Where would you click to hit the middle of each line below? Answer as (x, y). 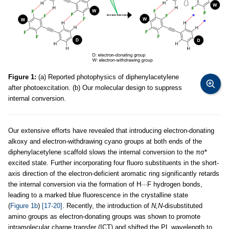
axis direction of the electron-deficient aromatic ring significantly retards (114, 174)
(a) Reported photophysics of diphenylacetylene (108, 77)
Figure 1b (24, 206)
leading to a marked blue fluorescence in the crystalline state (98, 195)
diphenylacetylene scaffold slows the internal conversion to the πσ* (108, 152)
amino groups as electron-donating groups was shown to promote (104, 217)
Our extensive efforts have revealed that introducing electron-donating (111, 131)
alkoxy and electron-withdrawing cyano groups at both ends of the (105, 142)
